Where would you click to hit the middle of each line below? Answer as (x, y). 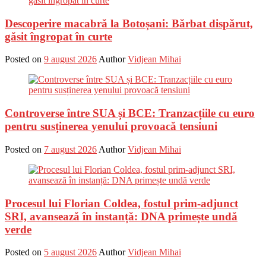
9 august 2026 (70, 59)
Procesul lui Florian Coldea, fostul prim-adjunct (121, 203)
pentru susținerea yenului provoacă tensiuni (111, 126)
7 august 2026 (70, 149)
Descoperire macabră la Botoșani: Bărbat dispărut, (129, 23)
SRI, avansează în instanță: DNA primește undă (121, 216)
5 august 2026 (70, 252)
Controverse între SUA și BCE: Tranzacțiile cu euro (130, 113)
